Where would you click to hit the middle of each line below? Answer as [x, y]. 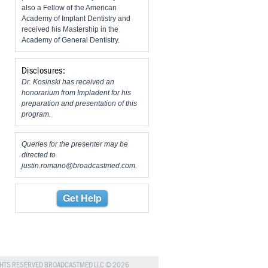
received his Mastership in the [70, 30]
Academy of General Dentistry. [71, 40]
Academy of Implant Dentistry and [76, 19]
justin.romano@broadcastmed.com [78, 166]
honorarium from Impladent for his [76, 93]
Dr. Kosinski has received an [68, 82]
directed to [39, 155]
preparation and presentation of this [79, 104]
